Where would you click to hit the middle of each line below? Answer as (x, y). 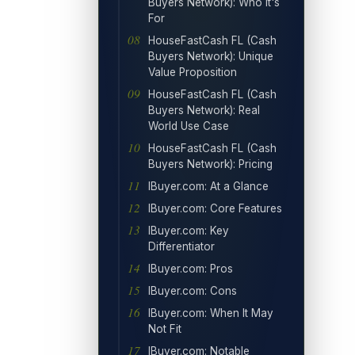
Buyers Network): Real (204, 110)
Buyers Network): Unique (211, 56)
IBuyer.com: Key (189, 230)
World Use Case (189, 126)
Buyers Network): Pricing (210, 164)
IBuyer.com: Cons (193, 290)
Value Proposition (193, 72)
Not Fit (165, 328)
